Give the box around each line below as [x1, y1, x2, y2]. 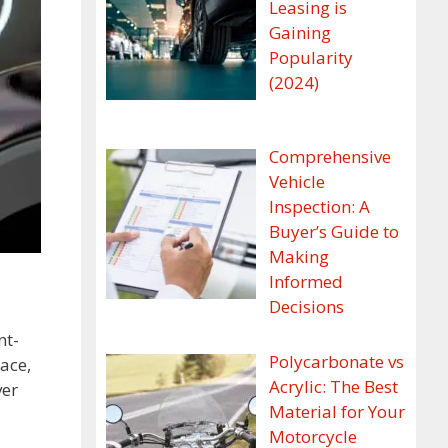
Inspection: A [268, 194, 370, 218]
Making [268, 244, 329, 268]
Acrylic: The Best [268, 375, 398, 399]
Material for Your [268, 400, 405, 424]
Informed [268, 269, 343, 293]
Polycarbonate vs [268, 350, 404, 374]
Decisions [268, 294, 344, 318]
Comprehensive [268, 144, 391, 168]
